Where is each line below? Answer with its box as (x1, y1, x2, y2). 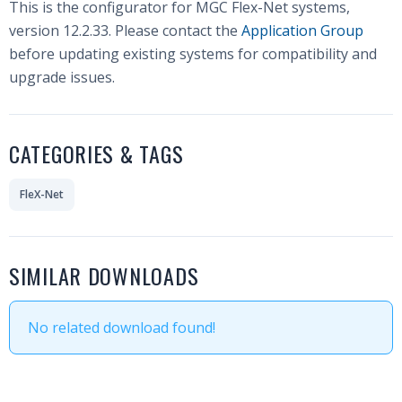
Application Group (241, 21, 363, 40)
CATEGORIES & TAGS (9, 137, 184, 170)
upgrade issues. (9, 67, 115, 87)
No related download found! (28, 318, 215, 337)
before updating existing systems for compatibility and (9, 44, 377, 64)
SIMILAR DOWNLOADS (9, 259, 199, 292)
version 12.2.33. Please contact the (9, 21, 241, 40)
